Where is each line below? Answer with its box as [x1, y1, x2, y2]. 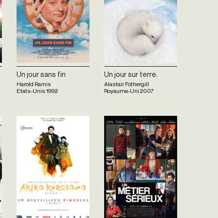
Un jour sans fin [17, 69, 66, 78]
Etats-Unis [17, 87, 45, 95]
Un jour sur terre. [104, 69, 158, 78]
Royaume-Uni [104, 87, 139, 95]
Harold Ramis [17, 80, 51, 88]
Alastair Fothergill [104, 80, 149, 88]
